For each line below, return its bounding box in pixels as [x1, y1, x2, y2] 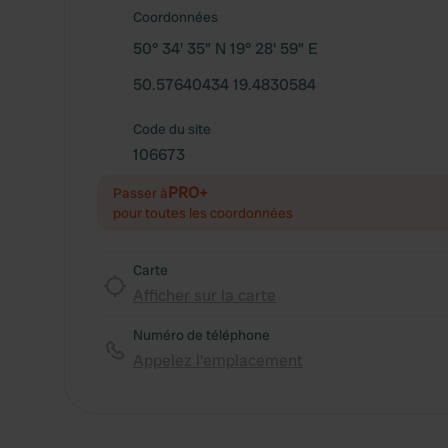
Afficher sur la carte [133, 285, 276, 306]
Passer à [113, 184, 168, 202]
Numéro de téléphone [133, 326, 270, 344]
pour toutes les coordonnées [113, 204, 293, 222]
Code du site [133, 120, 211, 138]
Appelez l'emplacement [133, 350, 303, 371]
